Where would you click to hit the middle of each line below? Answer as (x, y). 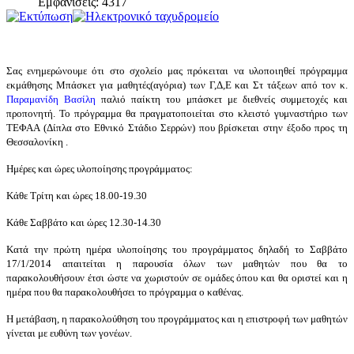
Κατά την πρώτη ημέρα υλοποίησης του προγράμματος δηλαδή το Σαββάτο (177, 249)
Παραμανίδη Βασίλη (51, 99)
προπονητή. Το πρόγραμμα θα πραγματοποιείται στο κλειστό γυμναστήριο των (177, 113)
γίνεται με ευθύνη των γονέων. (69, 333)
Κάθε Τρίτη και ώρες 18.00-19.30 (77, 195)
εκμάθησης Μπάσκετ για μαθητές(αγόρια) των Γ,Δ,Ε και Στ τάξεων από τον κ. (177, 85)
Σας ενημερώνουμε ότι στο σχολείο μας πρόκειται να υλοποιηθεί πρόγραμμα (177, 70)
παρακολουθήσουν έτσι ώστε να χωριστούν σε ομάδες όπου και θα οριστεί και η (177, 277)
